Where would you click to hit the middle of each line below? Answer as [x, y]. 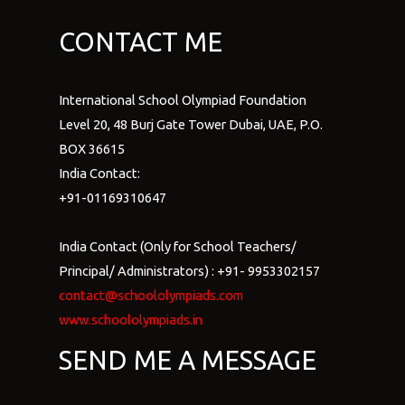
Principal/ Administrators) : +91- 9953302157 [189, 271]
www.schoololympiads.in [131, 320]
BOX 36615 [92, 149]
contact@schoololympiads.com [151, 296]
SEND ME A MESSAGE [188, 361]
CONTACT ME [141, 42]
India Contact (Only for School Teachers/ [178, 247]
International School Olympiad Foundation [183, 100]
